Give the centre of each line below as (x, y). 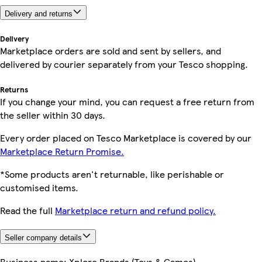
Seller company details (43, 238)
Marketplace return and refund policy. (135, 211)
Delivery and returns (39, 14)
